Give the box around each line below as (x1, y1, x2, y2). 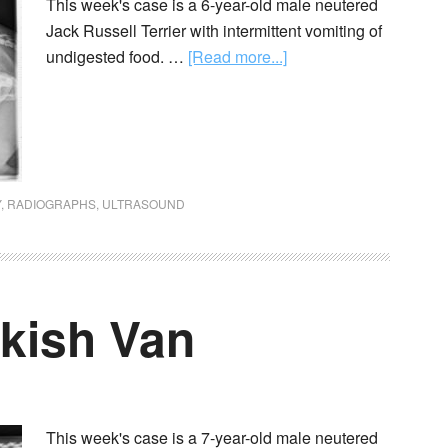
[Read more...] (188, 45, 287, 68)
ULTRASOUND (102, 195, 185, 212)
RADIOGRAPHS (7, 195, 96, 212)
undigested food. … (46, 45, 188, 68)
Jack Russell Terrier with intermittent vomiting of (46, 19, 382, 42)
